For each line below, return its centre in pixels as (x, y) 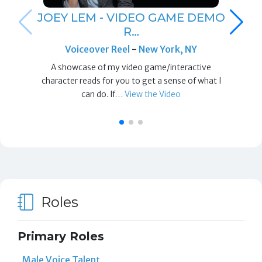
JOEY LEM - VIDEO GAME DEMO (131, 18)
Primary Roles (61, 236)
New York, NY (168, 49)
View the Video (153, 94)
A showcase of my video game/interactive (131, 68)
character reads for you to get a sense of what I (131, 81)
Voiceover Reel (99, 49)
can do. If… (103, 94)
